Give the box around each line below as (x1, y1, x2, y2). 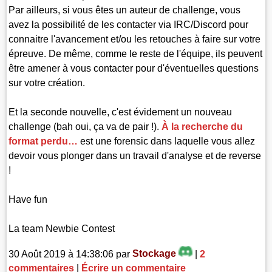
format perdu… (8, 135, 78, 146)
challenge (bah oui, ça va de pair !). (8, 121, 162, 132)
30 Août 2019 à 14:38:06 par (8, 248, 133, 259)
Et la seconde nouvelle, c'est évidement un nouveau (8, 106, 233, 117)
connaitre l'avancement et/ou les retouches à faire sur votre (8, 33, 261, 44)
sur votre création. (8, 77, 86, 88)
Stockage (132, 248, 179, 259)
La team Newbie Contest (8, 223, 115, 234)
